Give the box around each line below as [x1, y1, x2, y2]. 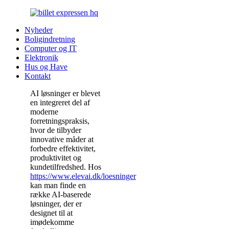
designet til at [30, 209, 73, 217]
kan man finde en [30, 181, 86, 190]
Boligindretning [25, 35, 75, 43]
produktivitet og [30, 153, 81, 162]
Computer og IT [25, 44, 77, 53]
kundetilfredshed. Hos [30, 163, 101, 171]
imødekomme [30, 218, 74, 226]
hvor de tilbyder [30, 126, 81, 134]
